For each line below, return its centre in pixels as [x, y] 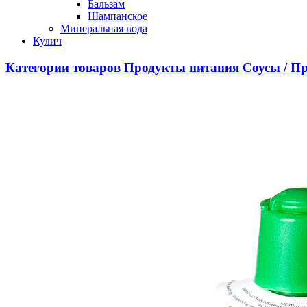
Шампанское [118, 16]
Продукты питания [182, 67]
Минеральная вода [104, 28]
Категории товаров [63, 67]
